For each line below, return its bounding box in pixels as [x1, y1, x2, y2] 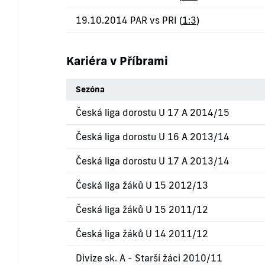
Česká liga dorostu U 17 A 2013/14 [76, 155, 230, 167]
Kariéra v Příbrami [66, 53, 168, 69]
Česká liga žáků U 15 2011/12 [76, 203, 208, 216]
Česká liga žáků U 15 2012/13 [76, 179, 208, 192]
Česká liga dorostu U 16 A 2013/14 [76, 131, 230, 143]
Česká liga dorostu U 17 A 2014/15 [76, 106, 230, 119]
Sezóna [76, 84, 105, 95]
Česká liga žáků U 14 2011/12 [76, 228, 208, 240]
